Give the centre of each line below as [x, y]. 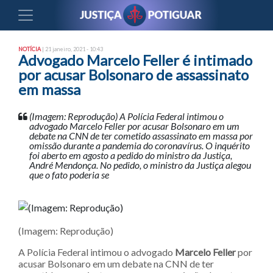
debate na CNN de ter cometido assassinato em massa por [141, 136]
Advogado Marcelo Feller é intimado [135, 60]
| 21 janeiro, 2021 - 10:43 [72, 49]
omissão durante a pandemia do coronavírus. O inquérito [140, 145]
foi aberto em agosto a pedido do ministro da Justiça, [131, 155]
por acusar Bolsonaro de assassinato [133, 75]
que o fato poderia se [69, 175]
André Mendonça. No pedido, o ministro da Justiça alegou [140, 165]
